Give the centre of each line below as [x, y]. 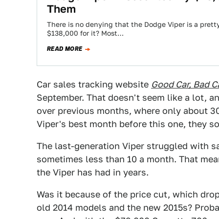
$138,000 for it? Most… [85, 33]
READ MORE [65, 49]
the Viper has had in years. [93, 172]
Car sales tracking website [94, 84]
